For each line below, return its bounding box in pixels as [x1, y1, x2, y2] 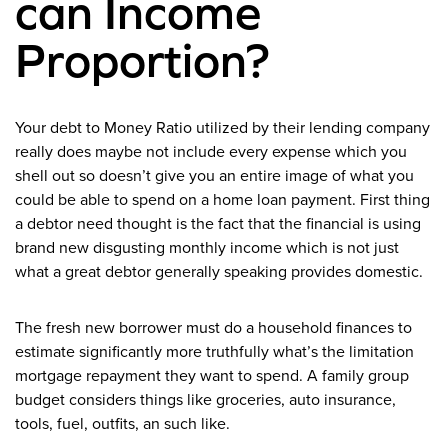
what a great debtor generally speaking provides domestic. [15, 262, 423, 283]
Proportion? [15, 33, 270, 88]
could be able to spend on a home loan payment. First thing [15, 190, 430, 211]
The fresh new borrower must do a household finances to [15, 318, 412, 339]
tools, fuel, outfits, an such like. [15, 414, 230, 435]
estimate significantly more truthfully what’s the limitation [15, 342, 414, 363]
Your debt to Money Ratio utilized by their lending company [15, 118, 430, 139]
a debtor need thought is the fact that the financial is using [15, 214, 421, 235]
